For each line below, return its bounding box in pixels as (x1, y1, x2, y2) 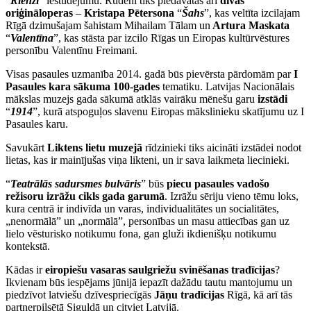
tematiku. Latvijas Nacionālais (160, 81, 294, 93)
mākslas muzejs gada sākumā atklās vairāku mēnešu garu (6, 93, 258, 106)
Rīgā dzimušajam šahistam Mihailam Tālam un (6, 19, 210, 32)
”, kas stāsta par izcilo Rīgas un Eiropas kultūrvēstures (53, 32, 289, 44)
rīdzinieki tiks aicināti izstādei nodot (142, 142, 301, 154)
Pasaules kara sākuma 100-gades (6, 81, 160, 93)
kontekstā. (6, 240, 50, 253)
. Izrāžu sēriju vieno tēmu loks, (165, 190, 299, 203)
